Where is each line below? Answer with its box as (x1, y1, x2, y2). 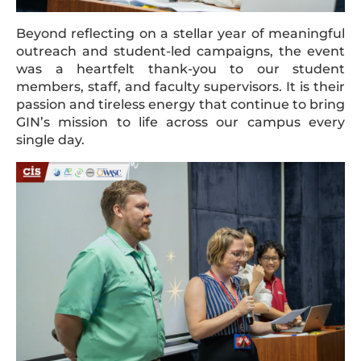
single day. (16, 132, 85, 147)
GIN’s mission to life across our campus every (16, 114, 345, 130)
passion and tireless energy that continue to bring (16, 97, 345, 112)
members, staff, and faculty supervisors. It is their (16, 79, 345, 94)
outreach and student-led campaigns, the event (16, 44, 345, 59)
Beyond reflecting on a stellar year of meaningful (16, 26, 345, 41)
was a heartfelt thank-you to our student (16, 61, 345, 77)
